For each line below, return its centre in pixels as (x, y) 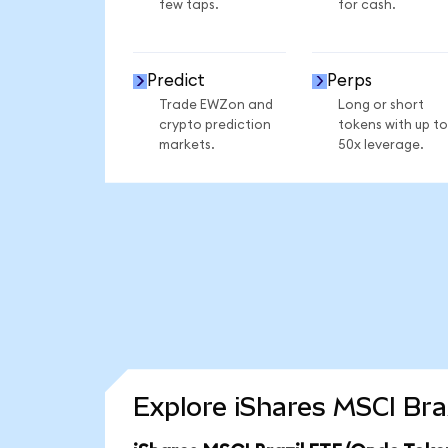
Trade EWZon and (215, 104)
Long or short (380, 104)
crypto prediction (214, 124)
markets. (186, 144)
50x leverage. (380, 144)
